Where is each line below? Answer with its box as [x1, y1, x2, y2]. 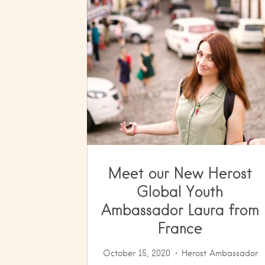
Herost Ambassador [181, 248, 258, 258]
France [158, 219, 203, 237]
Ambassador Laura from [101, 201, 260, 218]
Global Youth [137, 182, 224, 200]
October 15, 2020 [102, 248, 170, 258]
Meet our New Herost [108, 164, 253, 182]
